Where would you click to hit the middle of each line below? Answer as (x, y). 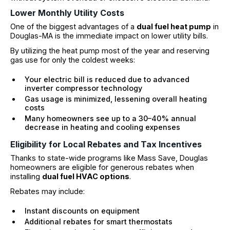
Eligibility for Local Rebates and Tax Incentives (106, 144)
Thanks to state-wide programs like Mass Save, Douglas (109, 158)
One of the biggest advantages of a (73, 26)
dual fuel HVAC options (86, 176)
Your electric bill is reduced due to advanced (107, 79)
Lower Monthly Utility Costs (67, 13)
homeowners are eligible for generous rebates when (102, 167)
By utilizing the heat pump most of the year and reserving (110, 51)
